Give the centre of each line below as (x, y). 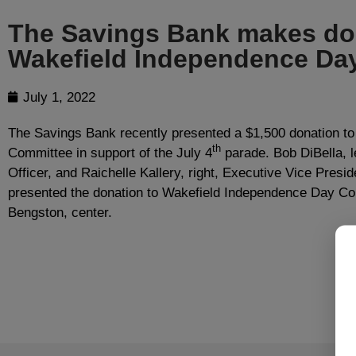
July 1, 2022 (59, 97)
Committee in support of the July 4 (110, 153)
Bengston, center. (60, 212)
